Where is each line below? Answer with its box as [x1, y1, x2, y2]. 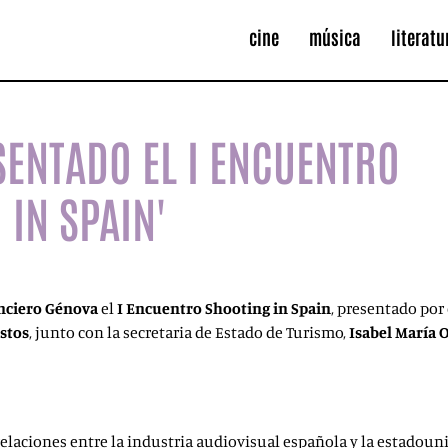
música [309, 25, 362, 50]
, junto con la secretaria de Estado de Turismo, [29, 322, 349, 342]
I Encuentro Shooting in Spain [117, 298, 331, 318]
